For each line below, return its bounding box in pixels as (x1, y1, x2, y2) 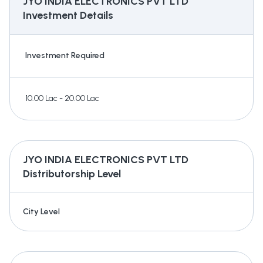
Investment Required (25, 50, 104, 61)
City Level (23, 207, 60, 217)
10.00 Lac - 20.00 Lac (25, 93, 99, 104)
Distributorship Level (23, 167, 121, 181)
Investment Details (23, 9, 113, 22)
